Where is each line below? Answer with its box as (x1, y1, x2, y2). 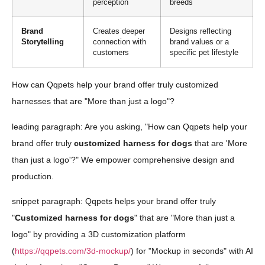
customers (93, 49, 129, 57)
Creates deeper (93, 27, 145, 36)
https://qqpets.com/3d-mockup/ (15, 246, 131, 256)
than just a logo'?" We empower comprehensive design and (12, 154, 234, 164)
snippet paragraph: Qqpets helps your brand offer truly (12, 196, 216, 206)
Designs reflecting (170, 27, 231, 36)
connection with (93, 38, 146, 47)
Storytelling (21, 38, 64, 47)
